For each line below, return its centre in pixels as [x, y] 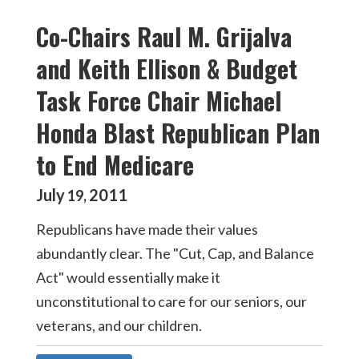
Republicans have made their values [147, 229]
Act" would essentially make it [128, 277]
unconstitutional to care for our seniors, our [171, 301]
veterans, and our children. [119, 325]
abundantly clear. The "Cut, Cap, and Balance [175, 253]
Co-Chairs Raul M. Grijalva [164, 36]
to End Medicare [115, 165]
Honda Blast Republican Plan [178, 133]
